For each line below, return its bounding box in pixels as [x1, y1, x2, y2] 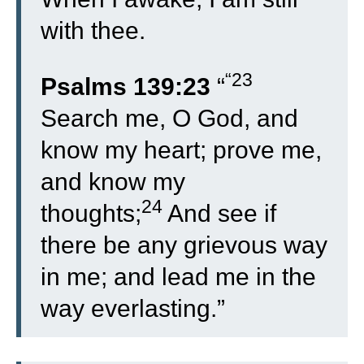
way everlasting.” [41, 295, 225, 322]
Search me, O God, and [41, 105, 298, 132]
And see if [167, 200, 276, 227]
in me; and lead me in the [41, 263, 316, 290]
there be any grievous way [41, 232, 327, 258]
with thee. [41, 17, 145, 44]
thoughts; [41, 200, 141, 227]
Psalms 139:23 [41, 73, 210, 100]
